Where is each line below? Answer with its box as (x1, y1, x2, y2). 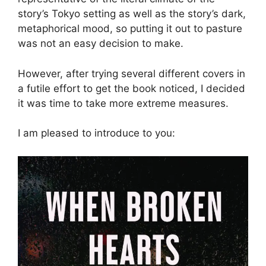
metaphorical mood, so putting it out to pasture (18, 23, 242, 35)
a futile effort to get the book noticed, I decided (18, 82, 245, 94)
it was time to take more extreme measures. (18, 97, 229, 109)
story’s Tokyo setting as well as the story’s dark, (18, 8, 246, 20)
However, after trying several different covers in (18, 67, 245, 80)
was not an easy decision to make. (18, 37, 183, 50)
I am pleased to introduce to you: (18, 127, 175, 140)
